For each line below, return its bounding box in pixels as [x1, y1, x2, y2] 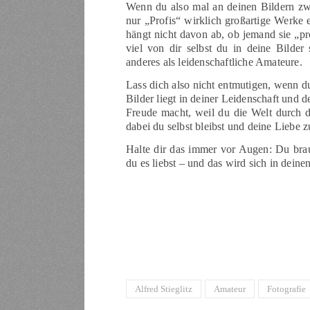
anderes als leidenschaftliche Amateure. [126, 56, 302, 69]
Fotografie [267, 284, 306, 295]
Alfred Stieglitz [135, 284, 192, 295]
